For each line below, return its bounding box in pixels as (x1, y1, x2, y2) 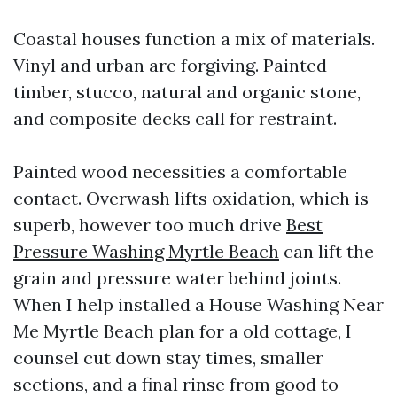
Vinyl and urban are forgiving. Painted (13, 54, 327, 76)
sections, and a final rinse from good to (13, 373, 339, 395)
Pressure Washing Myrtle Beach (13, 240, 279, 262)
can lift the (279, 240, 374, 262)
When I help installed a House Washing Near (13, 293, 384, 315)
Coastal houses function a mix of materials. (13, 27, 375, 50)
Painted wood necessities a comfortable (13, 160, 347, 183)
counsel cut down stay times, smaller (13, 346, 323, 369)
